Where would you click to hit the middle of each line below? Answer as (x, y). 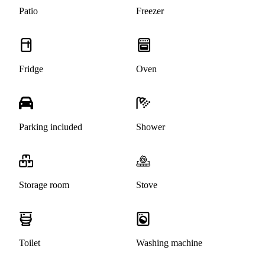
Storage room (44, 185)
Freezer (150, 11)
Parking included (51, 127)
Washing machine (169, 243)
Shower (151, 127)
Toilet (30, 243)
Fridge (31, 69)
